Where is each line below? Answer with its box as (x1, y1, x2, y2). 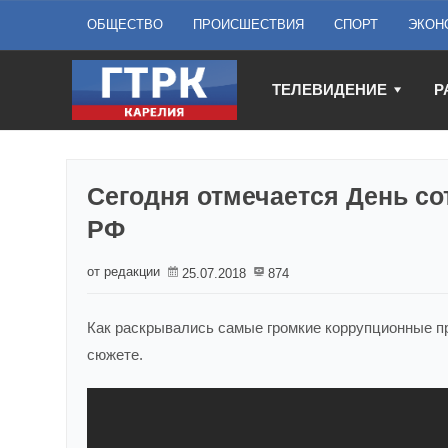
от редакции (87, 264, 160, 279)
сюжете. (87, 346, 143, 363)
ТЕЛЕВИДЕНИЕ (272, 81, 387, 98)
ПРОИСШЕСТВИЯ (193, 17, 304, 32)
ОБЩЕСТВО (87, 17, 163, 32)
